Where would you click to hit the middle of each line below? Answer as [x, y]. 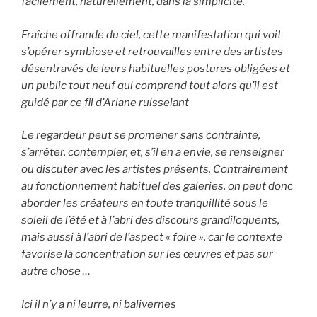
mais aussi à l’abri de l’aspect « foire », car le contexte [152, 237]
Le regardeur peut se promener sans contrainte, [141, 136]
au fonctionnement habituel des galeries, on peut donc [157, 186]
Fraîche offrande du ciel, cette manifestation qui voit [151, 34]
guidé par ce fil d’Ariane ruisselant [105, 102]
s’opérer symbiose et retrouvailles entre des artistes [152, 51]
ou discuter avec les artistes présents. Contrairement [155, 169]
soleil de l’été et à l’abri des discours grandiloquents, [150, 220]
